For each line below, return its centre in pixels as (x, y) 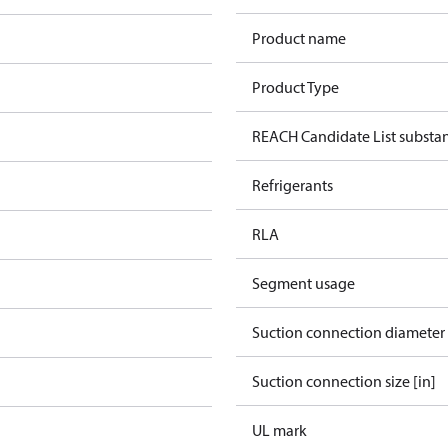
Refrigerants (292, 185)
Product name (299, 38)
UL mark (279, 430)
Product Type (295, 87)
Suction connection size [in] (344, 381)
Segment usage (303, 283)
